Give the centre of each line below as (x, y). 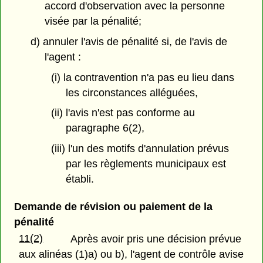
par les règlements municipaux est (146, 164)
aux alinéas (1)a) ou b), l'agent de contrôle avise (131, 254)
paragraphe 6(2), (105, 128)
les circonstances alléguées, (131, 92)
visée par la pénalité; (93, 21)
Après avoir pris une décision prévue (156, 239)
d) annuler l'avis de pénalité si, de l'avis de (129, 41)
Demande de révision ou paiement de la (113, 207)
